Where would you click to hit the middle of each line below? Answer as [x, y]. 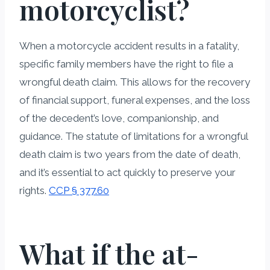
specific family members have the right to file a [126, 64]
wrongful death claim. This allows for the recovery [135, 82]
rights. [34, 190]
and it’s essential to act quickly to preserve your [127, 172]
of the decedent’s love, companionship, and [119, 118]
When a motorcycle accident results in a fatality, [129, 46]
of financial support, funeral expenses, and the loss [135, 100]
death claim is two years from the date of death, [130, 154]
